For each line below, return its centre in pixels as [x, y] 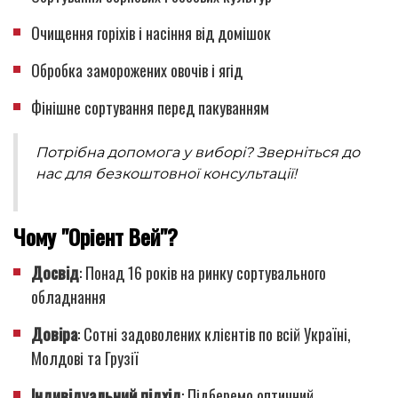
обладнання [68, 296]
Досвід [55, 272]
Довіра [54, 334]
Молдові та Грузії [85, 358]
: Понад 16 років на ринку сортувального [203, 272]
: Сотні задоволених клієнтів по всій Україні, [214, 334]
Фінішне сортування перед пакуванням [150, 107]
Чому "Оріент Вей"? [96, 236]
